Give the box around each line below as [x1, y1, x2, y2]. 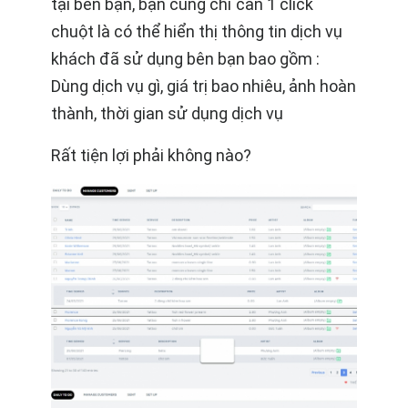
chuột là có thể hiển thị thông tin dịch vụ [51, 21, 342, 41]
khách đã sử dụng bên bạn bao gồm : [51, 48, 320, 68]
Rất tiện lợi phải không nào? [51, 145, 251, 165]
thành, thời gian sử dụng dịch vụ [51, 103, 283, 123]
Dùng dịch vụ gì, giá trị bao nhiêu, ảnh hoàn [51, 76, 356, 96]
